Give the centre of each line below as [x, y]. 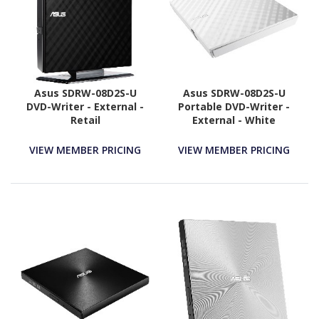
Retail [85, 120]
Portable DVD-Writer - [234, 107]
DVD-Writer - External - [85, 107]
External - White [234, 120]
